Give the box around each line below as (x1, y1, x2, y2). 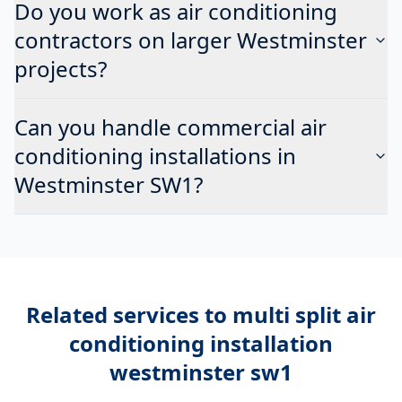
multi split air (232, 299, 376, 329)
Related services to (26, 299, 232, 329)
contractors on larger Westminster (14, 24, 367, 55)
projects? (14, 53, 107, 83)
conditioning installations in (14, 140, 296, 170)
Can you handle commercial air (14, 111, 327, 142)
